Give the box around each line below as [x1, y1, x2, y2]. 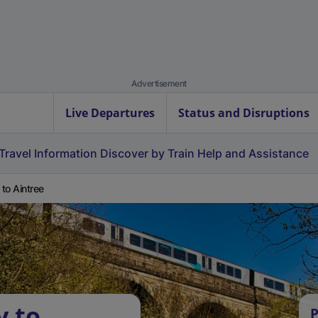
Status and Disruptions [178, 105, 309, 121]
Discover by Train [100, 146, 194, 160]
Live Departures [65, 105, 155, 121]
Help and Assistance [197, 146, 309, 160]
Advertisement [131, 78, 187, 89]
